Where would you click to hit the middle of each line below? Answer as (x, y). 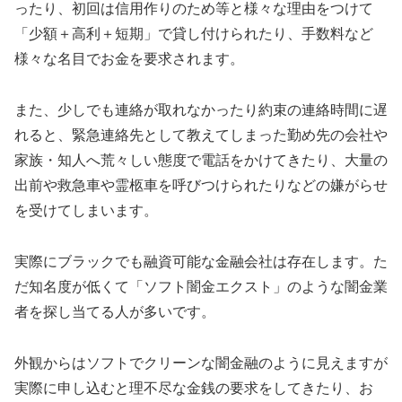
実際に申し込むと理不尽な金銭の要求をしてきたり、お (194, 388)
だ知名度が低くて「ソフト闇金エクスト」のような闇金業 (201, 286)
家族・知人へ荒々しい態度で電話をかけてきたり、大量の (201, 160)
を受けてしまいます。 (86, 210)
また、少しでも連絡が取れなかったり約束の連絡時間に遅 (201, 109)
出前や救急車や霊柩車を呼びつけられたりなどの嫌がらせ (201, 185)
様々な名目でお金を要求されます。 (129, 59)
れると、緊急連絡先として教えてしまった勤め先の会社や (201, 135)
